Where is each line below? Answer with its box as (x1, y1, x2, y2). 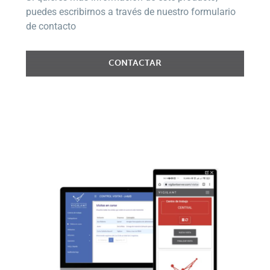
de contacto (25, 20, 76, 32)
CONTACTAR (108, 55, 162, 71)
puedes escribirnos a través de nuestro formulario (25, 5, 236, 17)
